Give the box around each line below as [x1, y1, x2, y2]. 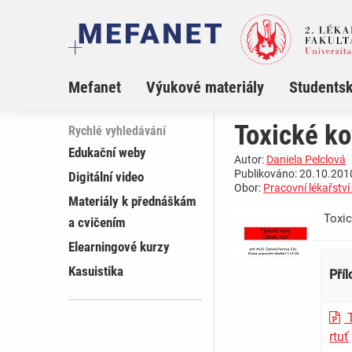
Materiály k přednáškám [68, 193, 196, 210]
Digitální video [68, 169, 144, 185]
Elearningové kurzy [68, 239, 170, 255]
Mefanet [68, 78, 121, 97]
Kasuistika [68, 263, 123, 280]
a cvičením [68, 214, 126, 231]
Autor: [234, 153, 266, 167]
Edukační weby [68, 145, 146, 161]
